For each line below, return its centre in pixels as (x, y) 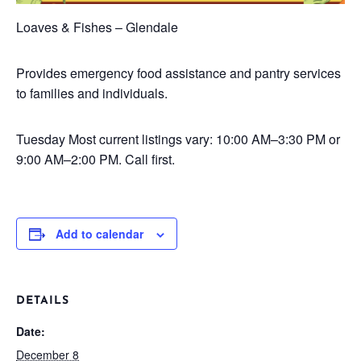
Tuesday (41, 139)
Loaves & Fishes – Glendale (97, 27)
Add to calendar (100, 234)
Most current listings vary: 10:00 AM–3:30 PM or (203, 139)
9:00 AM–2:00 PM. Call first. (95, 159)
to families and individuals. (92, 93)
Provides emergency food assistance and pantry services (178, 73)
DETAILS (43, 301)
